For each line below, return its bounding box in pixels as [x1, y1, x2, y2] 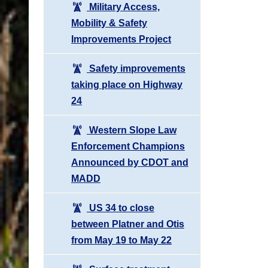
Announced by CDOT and [71, 157, 188, 167]
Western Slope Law [87, 124, 176, 135]
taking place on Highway [71, 79, 182, 90]
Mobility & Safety [71, 17, 147, 28]
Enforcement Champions [71, 141, 185, 151]
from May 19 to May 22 [71, 234, 172, 245]
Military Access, [87, 1, 160, 12]
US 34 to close [87, 202, 154, 213]
